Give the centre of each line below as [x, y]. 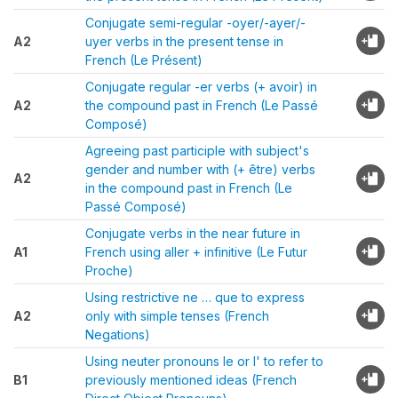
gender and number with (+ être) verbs [200, 169]
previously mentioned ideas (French [191, 380]
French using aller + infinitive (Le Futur [196, 252]
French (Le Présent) [144, 60]
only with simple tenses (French [177, 316]
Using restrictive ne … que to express [195, 297]
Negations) [118, 334]
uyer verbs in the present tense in [184, 41]
